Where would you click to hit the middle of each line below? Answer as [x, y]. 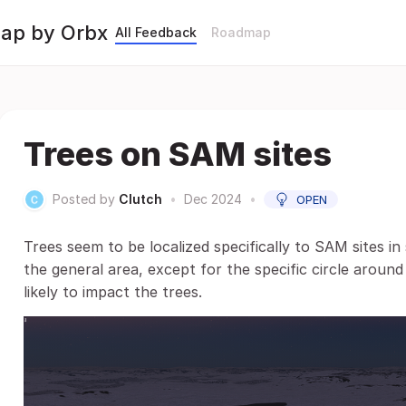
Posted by [84, 199]
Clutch [140, 199]
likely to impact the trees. [113, 292]
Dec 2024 [213, 199]
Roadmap [241, 32]
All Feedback [156, 32]
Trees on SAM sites [178, 154]
